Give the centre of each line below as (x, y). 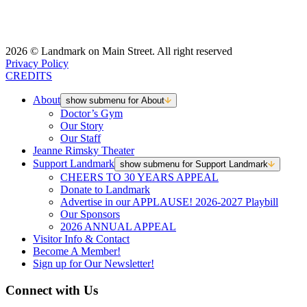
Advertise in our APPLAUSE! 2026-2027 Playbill (169, 202)
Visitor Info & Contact (81, 239)
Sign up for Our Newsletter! (94, 264)
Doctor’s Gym (91, 114)
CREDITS (29, 76)
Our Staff (81, 138)
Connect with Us (52, 290)
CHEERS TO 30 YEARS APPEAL (139, 177)
